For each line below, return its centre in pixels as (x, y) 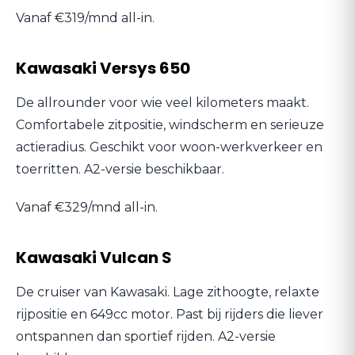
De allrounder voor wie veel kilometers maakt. (162, 103)
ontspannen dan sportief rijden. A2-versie (146, 336)
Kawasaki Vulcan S (94, 258)
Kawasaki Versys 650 (103, 68)
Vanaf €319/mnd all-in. (85, 18)
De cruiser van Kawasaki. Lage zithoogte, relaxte (168, 292)
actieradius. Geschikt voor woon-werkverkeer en (169, 147)
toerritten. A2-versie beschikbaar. (120, 169)
